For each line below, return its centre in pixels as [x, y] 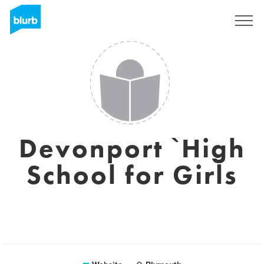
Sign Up [198, 21]
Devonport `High [132, 148]
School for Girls [132, 175]
